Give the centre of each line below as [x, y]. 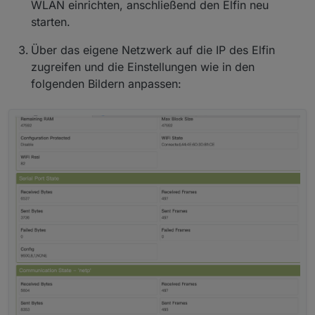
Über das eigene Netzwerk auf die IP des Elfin [153, 50]
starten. [51, 21]
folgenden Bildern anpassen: [106, 83]
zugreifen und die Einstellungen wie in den [143, 66]
